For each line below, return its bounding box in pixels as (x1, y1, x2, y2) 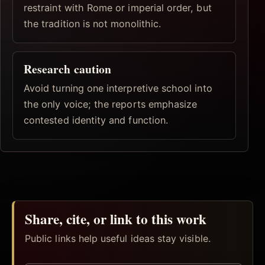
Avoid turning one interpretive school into (24, 82, 212, 94)
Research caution (24, 60, 112, 78)
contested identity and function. (24, 114, 169, 126)
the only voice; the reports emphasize (24, 98, 198, 110)
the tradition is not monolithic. (24, 18, 161, 30)
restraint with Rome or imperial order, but (24, 2, 212, 14)
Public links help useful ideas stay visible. (25, 232, 211, 244)
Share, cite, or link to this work (25, 208, 206, 229)
